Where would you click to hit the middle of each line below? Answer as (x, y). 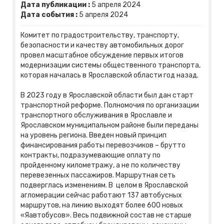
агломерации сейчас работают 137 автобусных (101, 195)
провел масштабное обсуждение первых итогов (102, 55)
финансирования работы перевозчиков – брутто (103, 145)
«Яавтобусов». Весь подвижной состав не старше (106, 215)
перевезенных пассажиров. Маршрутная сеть (98, 175)
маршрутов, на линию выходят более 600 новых (102, 205)
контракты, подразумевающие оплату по (90, 155)
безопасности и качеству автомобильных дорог (102, 45)
